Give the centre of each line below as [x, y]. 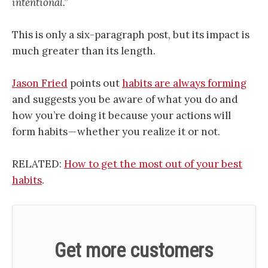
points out [95, 83]
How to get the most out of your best [153, 164]
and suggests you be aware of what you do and [125, 100]
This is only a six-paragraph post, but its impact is [131, 34]
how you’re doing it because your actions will [121, 116]
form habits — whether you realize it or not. [116, 132]
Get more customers [134, 251]
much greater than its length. [84, 51]
